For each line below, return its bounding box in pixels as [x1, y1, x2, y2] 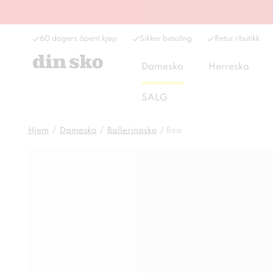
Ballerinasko [107, 127, 157, 135]
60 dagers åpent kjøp [40, 35, 117, 43]
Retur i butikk [214, 35, 260, 43]
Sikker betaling [140, 35, 192, 43]
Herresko [208, 62, 250, 72]
